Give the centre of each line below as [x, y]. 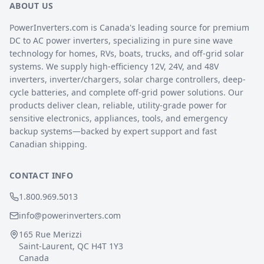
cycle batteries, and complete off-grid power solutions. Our [126, 92]
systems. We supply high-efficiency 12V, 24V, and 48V [114, 66]
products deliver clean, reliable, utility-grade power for [118, 105]
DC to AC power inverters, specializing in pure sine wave [121, 40]
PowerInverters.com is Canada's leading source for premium [129, 27]
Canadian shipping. [48, 144]
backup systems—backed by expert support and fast [113, 131]
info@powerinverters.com [70, 215]
